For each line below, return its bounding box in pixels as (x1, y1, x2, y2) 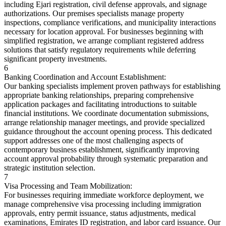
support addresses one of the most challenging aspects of (4, 136, 183, 145)
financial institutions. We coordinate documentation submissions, (4, 108, 209, 118)
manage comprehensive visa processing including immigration (4, 199, 201, 208)
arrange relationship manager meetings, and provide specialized (4, 118, 205, 127)
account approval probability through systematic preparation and (4, 154, 208, 163)
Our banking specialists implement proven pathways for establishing (4, 81, 220, 90)
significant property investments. (4, 54, 107, 63)
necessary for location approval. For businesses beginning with (4, 27, 203, 36)
